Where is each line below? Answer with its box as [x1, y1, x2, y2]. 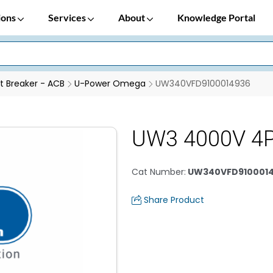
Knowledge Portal [177, 12, 255, 23]
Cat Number [132, 166, 184, 178]
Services [48, 12, 88, 23]
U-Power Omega [74, 77, 146, 90]
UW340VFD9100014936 [155, 77, 250, 90]
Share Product [144, 194, 204, 206]
